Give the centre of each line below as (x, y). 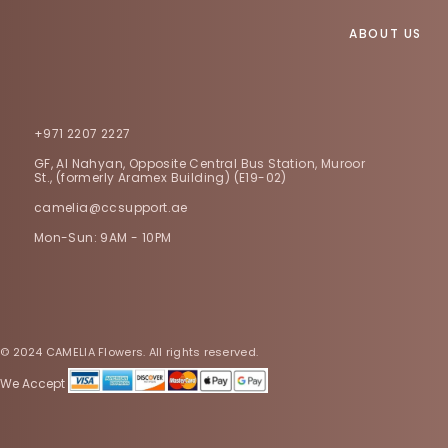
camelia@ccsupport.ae (110, 207)
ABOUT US (385, 33)
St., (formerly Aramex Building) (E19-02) (160, 177)
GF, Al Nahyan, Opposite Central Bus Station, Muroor (199, 163)
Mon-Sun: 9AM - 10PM (102, 237)
